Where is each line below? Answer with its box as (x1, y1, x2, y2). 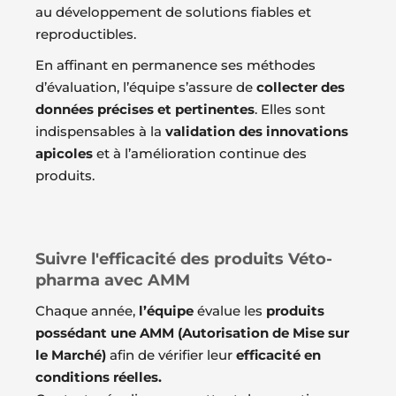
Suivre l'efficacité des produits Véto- (35, 248, 332, 269)
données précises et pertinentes (35, 100, 255, 118)
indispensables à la (35, 122, 162, 140)
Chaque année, (35, 301, 139, 319)
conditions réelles (35, 368, 158, 385)
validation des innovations (165, 122, 348, 140)
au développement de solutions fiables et (35, 3, 311, 20)
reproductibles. (35, 25, 136, 42)
